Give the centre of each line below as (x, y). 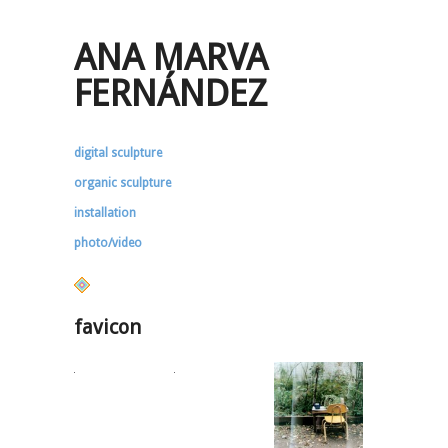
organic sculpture (122, 183)
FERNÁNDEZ (170, 93)
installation (105, 213)
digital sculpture (118, 153)
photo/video (108, 243)
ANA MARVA (171, 57)
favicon (107, 327)
